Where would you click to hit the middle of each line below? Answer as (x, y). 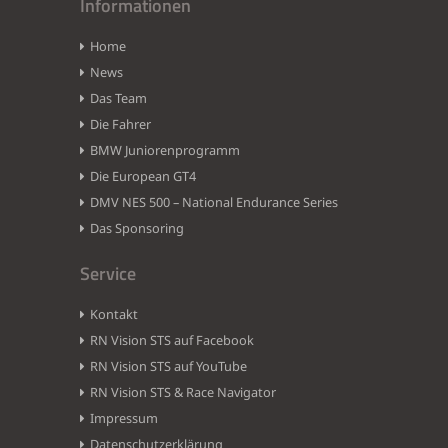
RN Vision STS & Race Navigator (183, 392)
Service (108, 274)
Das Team (118, 98)
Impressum (124, 418)
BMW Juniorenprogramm (165, 150)
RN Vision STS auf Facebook (172, 340)
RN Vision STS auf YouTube (168, 366)
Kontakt (114, 314)
